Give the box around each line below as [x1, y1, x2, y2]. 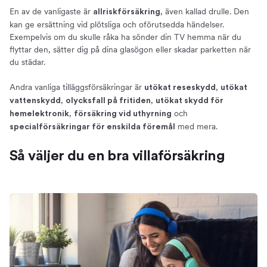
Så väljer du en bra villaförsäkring [10, 149, 225, 164]
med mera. [175, 122, 218, 132]
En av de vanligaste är [10, 7, 93, 17]
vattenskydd [10, 97, 61, 105]
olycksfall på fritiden [66, 97, 151, 105]
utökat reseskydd [144, 83, 216, 92]
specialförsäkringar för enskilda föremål [10, 123, 175, 132]
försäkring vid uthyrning [74, 110, 172, 119]
